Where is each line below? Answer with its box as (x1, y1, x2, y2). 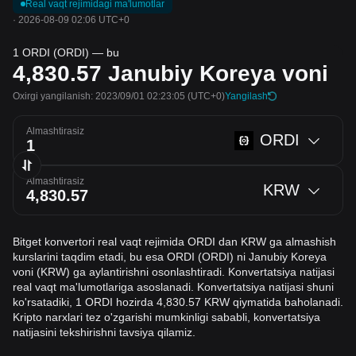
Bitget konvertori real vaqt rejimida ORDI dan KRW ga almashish (13, 235, 336, 248)
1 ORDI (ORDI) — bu (13, 46, 119, 59)
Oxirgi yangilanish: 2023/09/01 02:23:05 (13, 91, 185, 102)
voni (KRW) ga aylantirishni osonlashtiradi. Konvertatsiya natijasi (13, 265, 335, 278)
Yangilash (225, 91, 268, 102)
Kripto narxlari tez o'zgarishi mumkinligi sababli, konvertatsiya (13, 311, 320, 323)
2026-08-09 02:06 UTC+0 (18, 14, 130, 25)
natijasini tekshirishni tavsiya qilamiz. (13, 326, 195, 339)
